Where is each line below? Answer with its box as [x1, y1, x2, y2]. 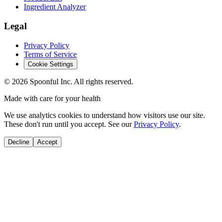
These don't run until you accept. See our [4, 119, 132, 128]
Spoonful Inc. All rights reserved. [28, 77, 133, 86]
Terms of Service [24, 50, 77, 58]
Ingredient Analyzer [24, 2, 86, 11]
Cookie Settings [28, 60, 73, 68]
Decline [8, 138, 29, 146]
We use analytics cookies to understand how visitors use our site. [4, 111, 205, 119]
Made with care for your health [4, 94, 101, 103]
